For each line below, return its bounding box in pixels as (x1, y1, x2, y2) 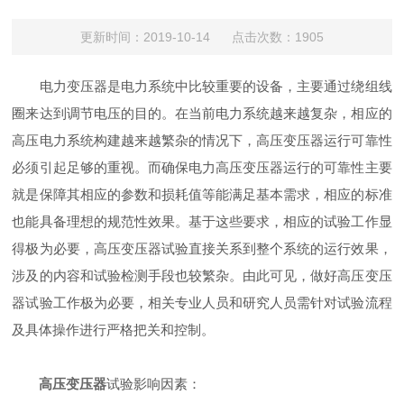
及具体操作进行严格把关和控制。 (12, 322, 216, 338)
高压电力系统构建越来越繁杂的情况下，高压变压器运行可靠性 (12, 133, 392, 149)
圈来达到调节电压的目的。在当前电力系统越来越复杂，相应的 (12, 106, 392, 122)
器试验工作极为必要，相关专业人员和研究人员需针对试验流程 (12, 295, 392, 311)
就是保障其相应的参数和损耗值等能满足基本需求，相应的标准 (12, 187, 392, 203)
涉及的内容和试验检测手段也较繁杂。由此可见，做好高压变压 (12, 268, 392, 284)
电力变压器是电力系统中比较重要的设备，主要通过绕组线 (12, 78, 392, 95)
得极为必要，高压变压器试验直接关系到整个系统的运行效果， (12, 241, 392, 257)
